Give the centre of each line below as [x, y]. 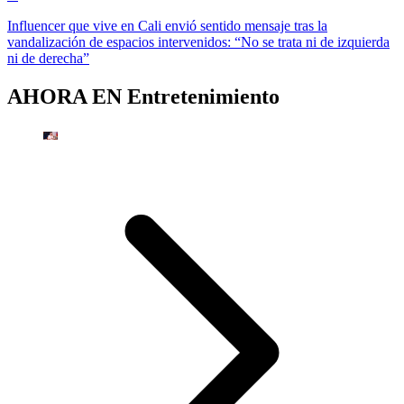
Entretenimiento [203, 97]
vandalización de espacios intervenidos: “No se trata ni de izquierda [198, 42]
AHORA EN [67, 97]
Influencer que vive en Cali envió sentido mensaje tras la [167, 26]
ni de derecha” [48, 59]
